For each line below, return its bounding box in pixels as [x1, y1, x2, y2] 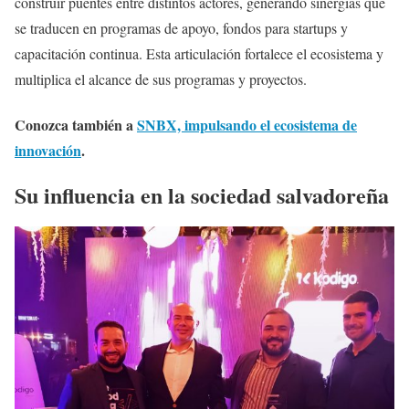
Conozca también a [15, 113, 137, 135]
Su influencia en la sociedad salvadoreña [15, 178, 389, 211]
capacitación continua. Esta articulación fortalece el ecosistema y [15, 44, 383, 64]
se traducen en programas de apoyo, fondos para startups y [15, 18, 348, 38]
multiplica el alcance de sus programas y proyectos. [15, 69, 307, 89]
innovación [15, 139, 81, 161]
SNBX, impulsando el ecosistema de [137, 113, 357, 135]
